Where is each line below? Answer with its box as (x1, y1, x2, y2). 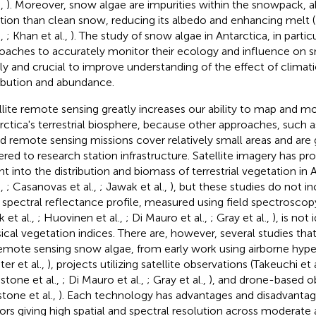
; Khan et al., (6, 28, 71, 42)
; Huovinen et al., (37, 210, 126, 224)
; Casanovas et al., (6, 179, 99, 193)
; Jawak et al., (99, 179, 170, 193)
